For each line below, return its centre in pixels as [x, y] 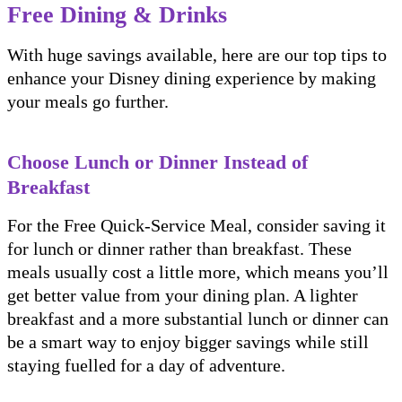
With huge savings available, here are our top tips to [197, 54]
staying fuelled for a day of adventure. [149, 365]
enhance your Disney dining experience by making [192, 78]
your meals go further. [88, 101]
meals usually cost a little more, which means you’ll [198, 271]
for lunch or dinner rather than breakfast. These [179, 248]
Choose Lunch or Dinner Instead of [157, 162]
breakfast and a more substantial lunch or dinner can [198, 318]
